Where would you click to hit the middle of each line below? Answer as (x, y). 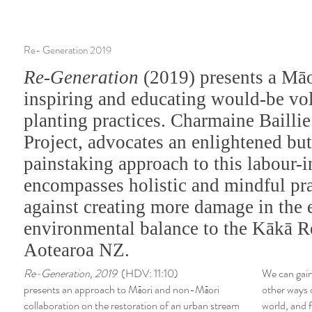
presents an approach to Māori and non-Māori (122, 289)
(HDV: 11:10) (150, 273)
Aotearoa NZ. (77, 250)
